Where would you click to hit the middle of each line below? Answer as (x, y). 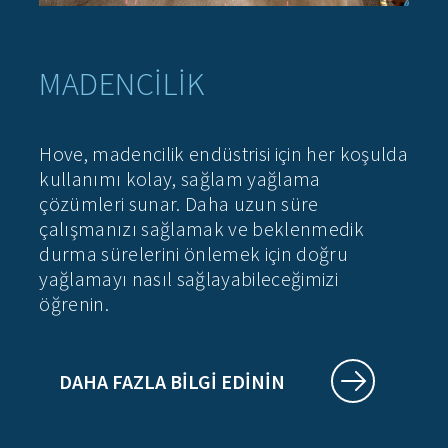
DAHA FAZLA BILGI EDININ (172, 382)
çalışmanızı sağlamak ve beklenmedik (201, 229)
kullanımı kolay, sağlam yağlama (180, 179)
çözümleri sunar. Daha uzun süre (179, 204)
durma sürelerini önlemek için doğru (193, 254)
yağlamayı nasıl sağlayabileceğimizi (188, 279)
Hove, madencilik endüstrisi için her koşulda (223, 154)
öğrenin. (74, 304)
